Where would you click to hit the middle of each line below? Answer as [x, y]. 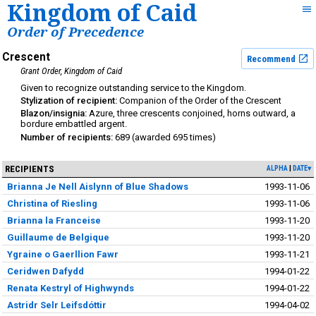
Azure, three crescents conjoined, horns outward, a [192, 114]
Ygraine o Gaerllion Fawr [62, 254]
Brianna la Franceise [54, 220]
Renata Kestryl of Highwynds [70, 288]
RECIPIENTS [29, 169]
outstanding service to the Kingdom [171, 87]
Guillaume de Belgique [58, 237]
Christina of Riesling [52, 203]
